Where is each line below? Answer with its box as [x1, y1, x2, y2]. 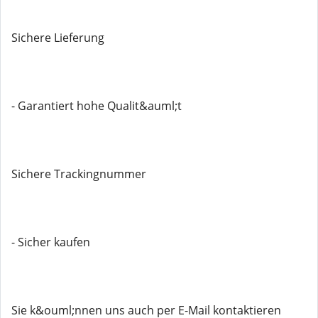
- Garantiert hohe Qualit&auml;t [11, 98, 182, 114]
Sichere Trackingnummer [11, 166, 146, 182]
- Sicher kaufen [11, 234, 90, 250]
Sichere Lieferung [11, 30, 104, 45]
